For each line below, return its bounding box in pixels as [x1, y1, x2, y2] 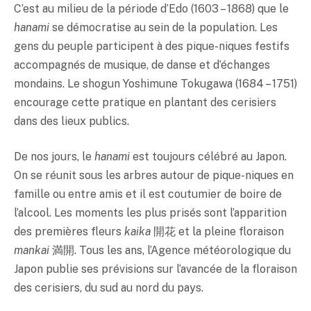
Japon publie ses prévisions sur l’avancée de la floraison [14, 262, 297, 276]
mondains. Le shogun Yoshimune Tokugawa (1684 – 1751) [14, 76, 297, 90]
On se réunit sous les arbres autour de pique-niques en [14, 169, 294, 183]
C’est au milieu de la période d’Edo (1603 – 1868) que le [14, 1, 289, 15]
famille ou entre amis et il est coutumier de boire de [14, 187, 282, 201]
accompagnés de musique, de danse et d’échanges [14, 58, 270, 72]
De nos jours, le [14, 150, 94, 164]
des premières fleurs [14, 225, 124, 239]
